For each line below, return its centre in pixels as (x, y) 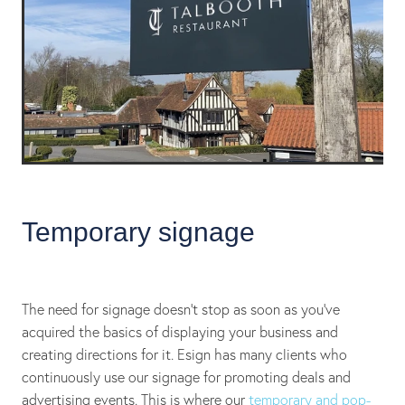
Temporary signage (138, 232)
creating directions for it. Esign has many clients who (184, 354)
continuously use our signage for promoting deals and (186, 377)
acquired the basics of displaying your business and (180, 331)
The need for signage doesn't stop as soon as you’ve (181, 309)
